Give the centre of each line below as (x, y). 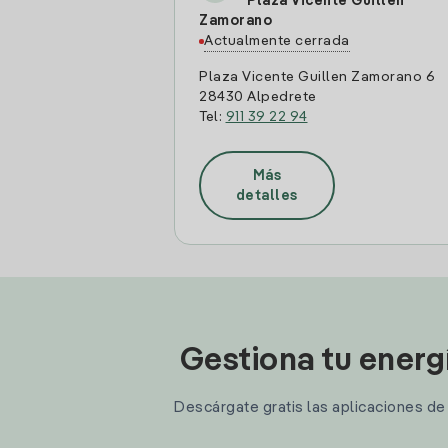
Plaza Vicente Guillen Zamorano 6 (317, 77)
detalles (266, 195)
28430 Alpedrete (258, 97)
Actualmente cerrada (277, 41)
